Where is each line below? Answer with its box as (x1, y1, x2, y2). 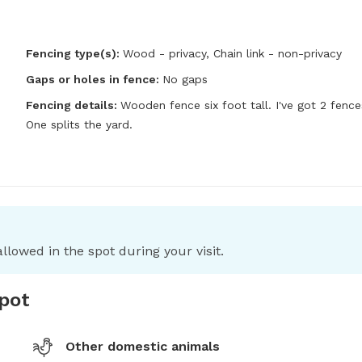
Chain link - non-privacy (213, 47, 342, 60)
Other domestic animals (65, 339, 220, 354)
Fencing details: (26, 99, 120, 112)
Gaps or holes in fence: (26, 73, 162, 86)
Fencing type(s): (26, 47, 120, 60)
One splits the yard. (26, 118, 133, 131)
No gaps (162, 73, 208, 86)
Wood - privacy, (123, 47, 213, 60)
